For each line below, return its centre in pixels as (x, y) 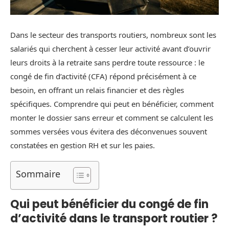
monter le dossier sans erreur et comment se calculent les (112, 118)
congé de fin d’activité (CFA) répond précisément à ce (103, 76)
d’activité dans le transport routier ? (114, 219)
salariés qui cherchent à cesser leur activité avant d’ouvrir (110, 49)
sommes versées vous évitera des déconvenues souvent (109, 132)
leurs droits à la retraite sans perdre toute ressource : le (107, 63)
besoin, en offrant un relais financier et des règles (97, 90)
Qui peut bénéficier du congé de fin (109, 204)
